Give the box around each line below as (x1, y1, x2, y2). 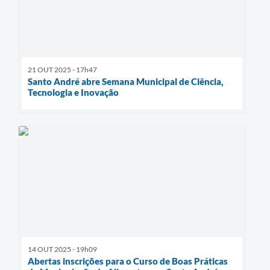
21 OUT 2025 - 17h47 (28, 64, 97, 74)
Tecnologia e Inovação (28, 86, 119, 98)
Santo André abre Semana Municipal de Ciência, (28, 75, 224, 87)
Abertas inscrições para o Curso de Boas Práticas (28, 255, 228, 266)
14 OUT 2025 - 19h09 (28, 244, 97, 254)
